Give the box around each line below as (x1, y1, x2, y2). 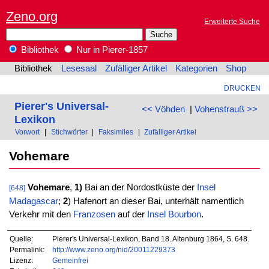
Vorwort (15, 128, 40, 136)
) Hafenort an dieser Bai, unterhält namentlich (67, 196, 244, 207)
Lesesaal (61, 64, 97, 74)
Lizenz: (10, 256, 34, 264)
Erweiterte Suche (204, 17, 261, 26)
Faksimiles (98, 128, 133, 136)
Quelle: (10, 234, 34, 243)
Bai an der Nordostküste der (82, 183, 197, 193)
